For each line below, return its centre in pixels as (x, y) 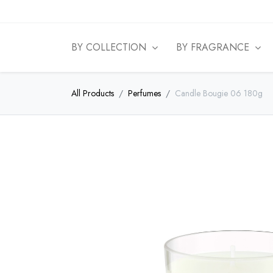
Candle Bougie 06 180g (219, 93)
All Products (93, 93)
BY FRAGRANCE (213, 47)
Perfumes (144, 93)
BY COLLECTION (109, 47)
